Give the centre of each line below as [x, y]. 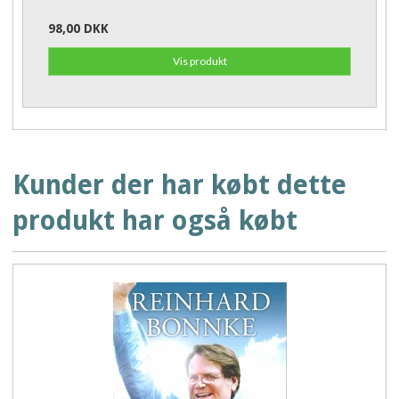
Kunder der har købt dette [179, 184]
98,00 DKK [78, 29]
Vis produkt [199, 61]
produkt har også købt [155, 220]
